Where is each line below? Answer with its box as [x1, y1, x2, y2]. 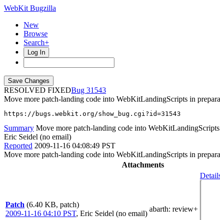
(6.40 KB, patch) [27, 200, 79, 209]
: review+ [168, 205, 198, 213]
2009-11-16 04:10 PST [5, 209, 76, 218]
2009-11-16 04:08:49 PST [34, 141, 115, 150]
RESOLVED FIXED [4, 86, 71, 94]
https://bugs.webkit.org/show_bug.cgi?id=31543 [4, 110, 181, 117]
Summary [4, 124, 34, 132]
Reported [4, 141, 32, 150]
